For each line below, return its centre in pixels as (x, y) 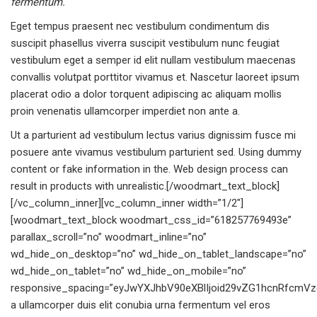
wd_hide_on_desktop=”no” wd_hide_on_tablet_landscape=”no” (158, 254)
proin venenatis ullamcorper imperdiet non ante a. (125, 111)
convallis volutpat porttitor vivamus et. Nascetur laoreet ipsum (155, 77)
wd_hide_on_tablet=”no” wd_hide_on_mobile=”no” (128, 271)
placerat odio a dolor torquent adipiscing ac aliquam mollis (146, 94)
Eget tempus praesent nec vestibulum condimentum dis (140, 26)
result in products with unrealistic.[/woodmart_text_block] (145, 186)
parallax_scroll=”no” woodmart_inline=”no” (109, 237)
